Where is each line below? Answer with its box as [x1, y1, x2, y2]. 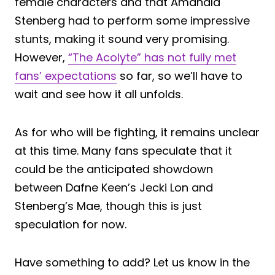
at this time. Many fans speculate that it [15, 142, 232, 158]
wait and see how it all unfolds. [15, 86, 183, 102]
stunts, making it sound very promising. [15, 31, 229, 47]
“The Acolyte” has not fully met [68, 49, 236, 65]
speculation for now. [15, 216, 126, 232]
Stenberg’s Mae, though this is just [15, 198, 202, 214]
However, [15, 49, 68, 65]
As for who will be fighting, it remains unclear [15, 124, 260, 140]
